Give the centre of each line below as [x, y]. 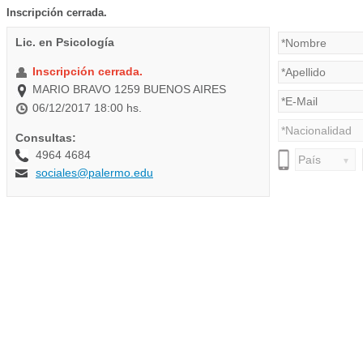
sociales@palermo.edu [94, 173]
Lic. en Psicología [65, 42]
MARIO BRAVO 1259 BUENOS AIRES [129, 90]
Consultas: [46, 137]
